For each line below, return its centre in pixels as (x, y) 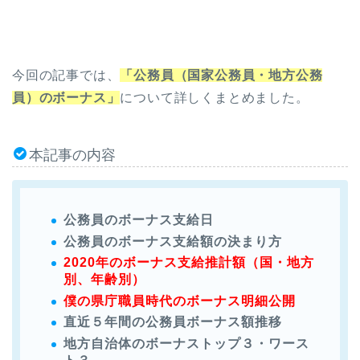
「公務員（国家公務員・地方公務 (221, 76)
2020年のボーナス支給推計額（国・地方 (189, 263)
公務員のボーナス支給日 (139, 219)
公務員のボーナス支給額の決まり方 (173, 241)
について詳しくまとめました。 (215, 98)
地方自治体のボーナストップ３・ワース (186, 343)
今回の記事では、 (66, 76)
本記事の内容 (72, 155)
